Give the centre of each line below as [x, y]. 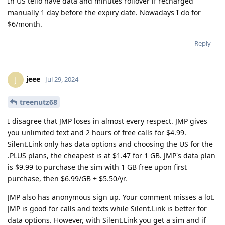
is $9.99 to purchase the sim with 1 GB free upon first [97, 167]
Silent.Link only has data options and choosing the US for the [110, 144]
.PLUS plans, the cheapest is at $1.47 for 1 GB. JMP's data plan [111, 155]
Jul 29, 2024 [62, 79]
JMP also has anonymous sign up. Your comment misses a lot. [111, 197]
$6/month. [25, 24]
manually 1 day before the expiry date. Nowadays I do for [104, 13]
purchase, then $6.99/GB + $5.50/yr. [67, 178]
